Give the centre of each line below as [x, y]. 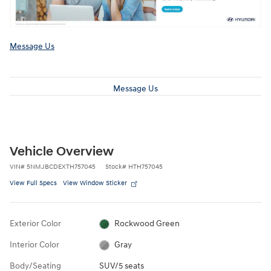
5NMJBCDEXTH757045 [61, 166]
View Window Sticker [95, 183]
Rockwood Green [147, 223]
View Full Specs [33, 183]
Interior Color [34, 244]
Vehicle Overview [62, 152]
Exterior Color [35, 223]
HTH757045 [145, 166]
